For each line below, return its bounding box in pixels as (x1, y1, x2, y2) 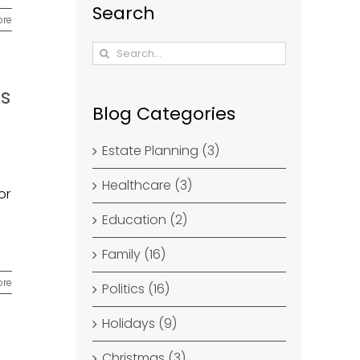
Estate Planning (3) (102, 141, 220, 160)
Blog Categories (92, 101, 236, 126)
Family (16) (102, 245, 166, 264)
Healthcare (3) (102, 176, 193, 194)
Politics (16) (102, 280, 170, 298)
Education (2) (102, 211, 188, 229)
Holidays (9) (102, 314, 178, 333)
